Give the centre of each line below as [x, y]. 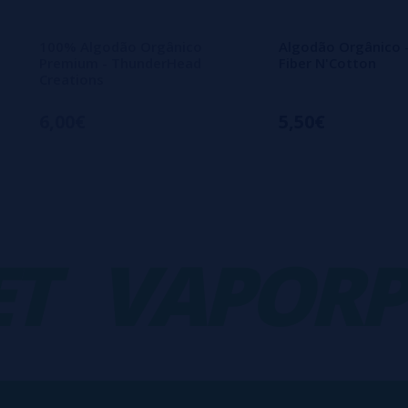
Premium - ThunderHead [120, 62]
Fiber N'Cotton [327, 62]
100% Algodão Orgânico [121, 46]
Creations [71, 79]
